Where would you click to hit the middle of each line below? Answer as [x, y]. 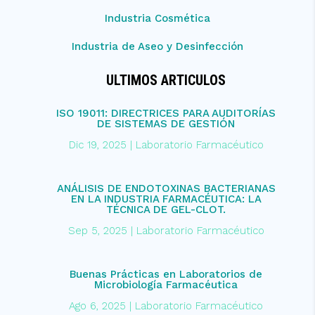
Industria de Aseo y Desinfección [157, 46]
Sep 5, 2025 [97, 230]
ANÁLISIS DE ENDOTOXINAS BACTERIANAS [166, 188]
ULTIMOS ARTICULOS [166, 80]
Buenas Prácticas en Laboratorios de [166, 274]
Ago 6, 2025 [98, 306]
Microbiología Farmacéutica [166, 284]
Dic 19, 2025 [97, 144]
